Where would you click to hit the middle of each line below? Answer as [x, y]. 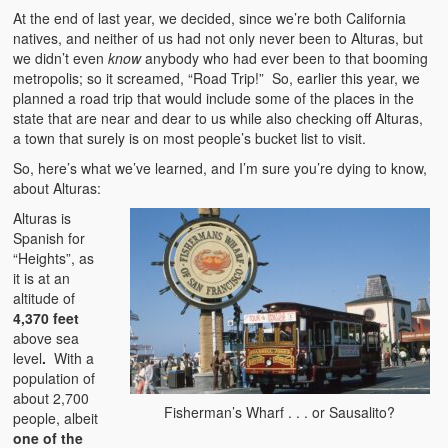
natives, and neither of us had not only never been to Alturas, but [218, 37]
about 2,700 [51, 397]
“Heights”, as [54, 257]
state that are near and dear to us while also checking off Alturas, [218, 117]
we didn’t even [59, 57]
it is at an [42, 277]
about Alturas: [57, 187]
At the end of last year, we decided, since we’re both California [210, 17]
